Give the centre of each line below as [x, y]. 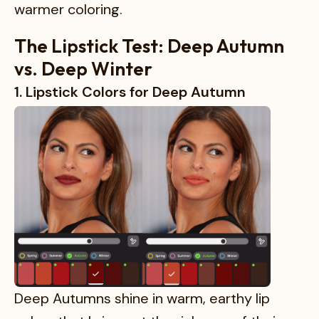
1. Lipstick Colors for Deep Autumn [130, 92]
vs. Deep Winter [83, 69]
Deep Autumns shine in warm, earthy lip [142, 299]
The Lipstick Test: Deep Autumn [149, 46]
